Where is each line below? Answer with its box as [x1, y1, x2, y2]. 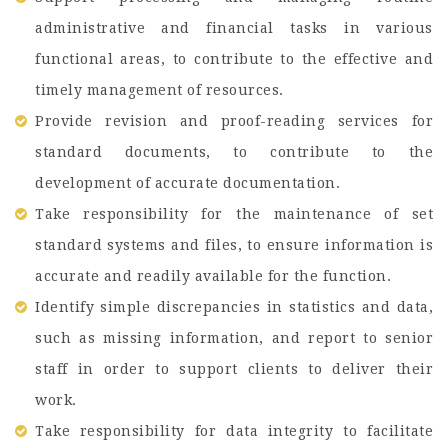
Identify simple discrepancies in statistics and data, [35, 299, 433, 315]
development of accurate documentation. [35, 175, 340, 191]
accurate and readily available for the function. [35, 268, 391, 284]
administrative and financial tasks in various [35, 20, 433, 36]
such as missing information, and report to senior [35, 330, 433, 346]
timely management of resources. [35, 82, 284, 98]
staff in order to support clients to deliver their [35, 361, 433, 377]
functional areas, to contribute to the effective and [35, 51, 433, 67]
